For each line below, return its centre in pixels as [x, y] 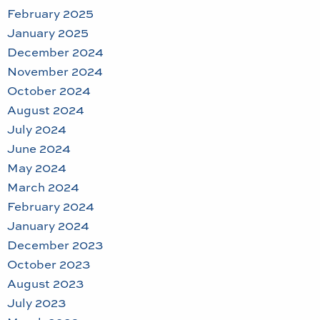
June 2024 [39, 148]
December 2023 [55, 245]
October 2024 [49, 90]
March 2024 [43, 187]
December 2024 [55, 52]
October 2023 [49, 264]
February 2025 [50, 13]
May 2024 [37, 167]
